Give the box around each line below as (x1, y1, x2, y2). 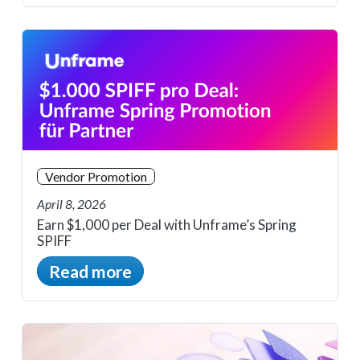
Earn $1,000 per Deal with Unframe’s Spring (37, 216, 297, 234)
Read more (49, 261, 132, 282)
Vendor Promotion (45, 168, 147, 184)
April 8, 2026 (37, 195, 106, 211)
